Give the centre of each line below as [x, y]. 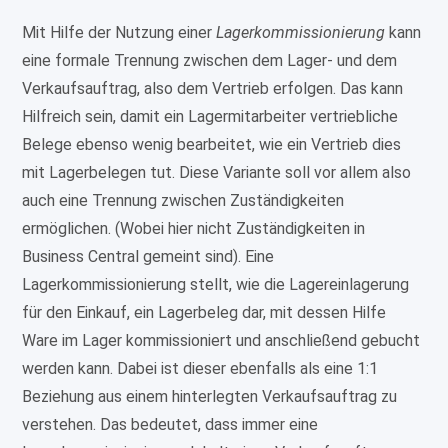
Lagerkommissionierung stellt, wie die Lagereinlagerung [216, 285]
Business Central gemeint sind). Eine [148, 257]
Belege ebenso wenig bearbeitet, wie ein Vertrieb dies [212, 145]
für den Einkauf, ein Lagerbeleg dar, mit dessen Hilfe [204, 313]
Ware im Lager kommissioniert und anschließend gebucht [221, 341]
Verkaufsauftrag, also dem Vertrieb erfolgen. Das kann [213, 89]
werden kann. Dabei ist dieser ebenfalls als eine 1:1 [200, 369]
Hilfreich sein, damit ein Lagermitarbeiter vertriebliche [210, 117]
